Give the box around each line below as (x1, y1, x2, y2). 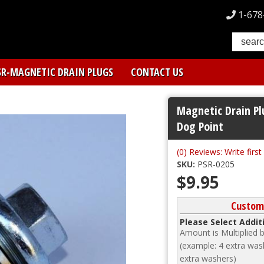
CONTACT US (130, 65, 183, 79)
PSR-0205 (197, 159, 235, 170)
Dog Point (176, 118, 223, 134)
